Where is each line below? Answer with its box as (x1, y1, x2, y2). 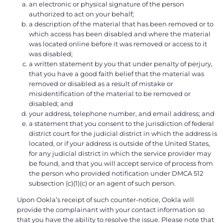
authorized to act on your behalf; (29, 10, 134, 18)
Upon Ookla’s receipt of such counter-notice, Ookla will (17, 196, 194, 204)
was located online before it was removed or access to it (29, 40, 207, 48)
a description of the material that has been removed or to (29, 20, 214, 28)
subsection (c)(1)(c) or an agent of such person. (29, 179, 176, 188)
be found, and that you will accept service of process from (29, 159, 213, 168)
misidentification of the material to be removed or (29, 90, 191, 98)
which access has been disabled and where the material (29, 30, 211, 38)
